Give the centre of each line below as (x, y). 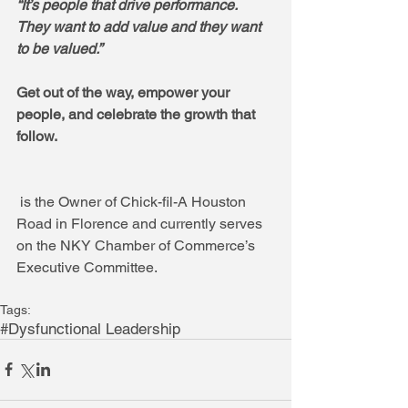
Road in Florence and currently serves (141, 223)
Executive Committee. (87, 267)
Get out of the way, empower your (125, 92)
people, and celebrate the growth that (138, 114)
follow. (37, 136)
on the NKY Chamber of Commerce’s (138, 245)
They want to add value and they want (140, 26)
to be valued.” (62, 48)
